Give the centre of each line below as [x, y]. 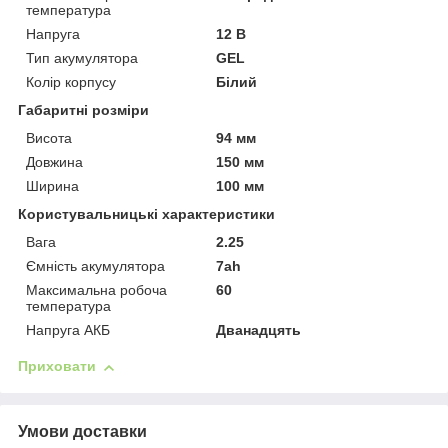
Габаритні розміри [83, 110]
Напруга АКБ [68, 330]
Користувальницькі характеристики [146, 214]
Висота [49, 138]
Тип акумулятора [82, 58]
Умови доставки [82, 432]
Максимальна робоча [96, 290]
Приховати [57, 366]
